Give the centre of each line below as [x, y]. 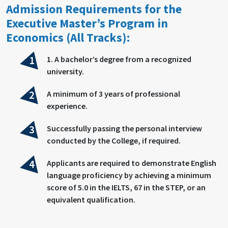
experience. [67, 106]
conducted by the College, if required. [114, 140]
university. [65, 71]
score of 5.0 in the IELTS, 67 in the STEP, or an [126, 187]
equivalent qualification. [91, 199]
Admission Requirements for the [94, 9]
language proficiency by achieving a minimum [129, 175]
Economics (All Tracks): [68, 37]
